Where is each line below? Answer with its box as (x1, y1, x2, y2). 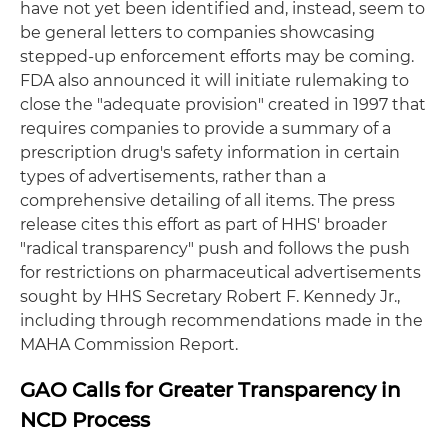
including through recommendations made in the (20, 310, 423, 330)
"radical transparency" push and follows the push (20, 238, 410, 258)
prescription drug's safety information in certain (20, 142, 400, 162)
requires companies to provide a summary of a (20, 118, 391, 138)
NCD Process (20, 407, 150, 432)
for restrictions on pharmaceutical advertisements (20, 262, 421, 282)
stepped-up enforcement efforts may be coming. (20, 46, 414, 66)
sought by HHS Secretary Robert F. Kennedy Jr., (20, 286, 400, 306)
